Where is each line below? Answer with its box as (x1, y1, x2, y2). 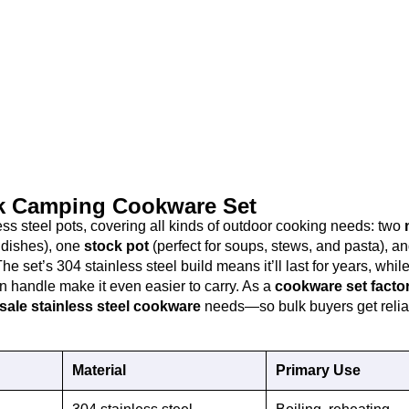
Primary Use (276, 362, 361, 378)
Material (72, 362, 126, 378)
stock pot (84, 237, 149, 254)
